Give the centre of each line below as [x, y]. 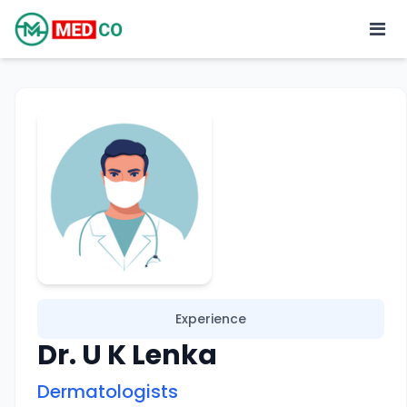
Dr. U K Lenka [127, 355]
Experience [211, 319]
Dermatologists [108, 392]
